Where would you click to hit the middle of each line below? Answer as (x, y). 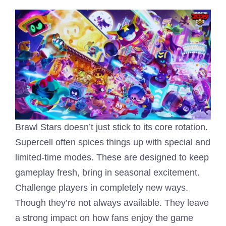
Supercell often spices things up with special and (113, 142)
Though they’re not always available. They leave (112, 203)
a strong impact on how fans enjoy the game (104, 218)
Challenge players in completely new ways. (102, 187)
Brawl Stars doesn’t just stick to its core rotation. (111, 127)
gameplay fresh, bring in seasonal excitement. (107, 172)
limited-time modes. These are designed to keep (112, 157)
